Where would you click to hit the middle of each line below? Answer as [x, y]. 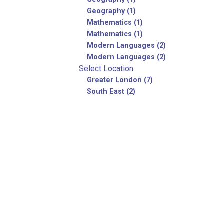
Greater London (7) [120, 80]
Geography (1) [111, 11]
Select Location [106, 69]
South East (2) [111, 92]
